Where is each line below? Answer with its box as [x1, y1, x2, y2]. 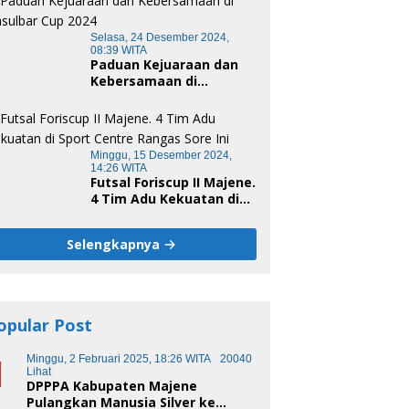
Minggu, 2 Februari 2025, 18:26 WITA [26, 352, 212, 366]
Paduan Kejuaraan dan [90, 56, 239, 74]
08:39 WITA [90, 44, 148, 58]
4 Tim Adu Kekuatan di [90, 190, 240, 208]
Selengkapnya [66, 236, 163, 254]
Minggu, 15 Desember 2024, [90, 149, 233, 163]
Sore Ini [90, 223, 140, 241]
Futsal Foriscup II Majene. [90, 173, 257, 192]
